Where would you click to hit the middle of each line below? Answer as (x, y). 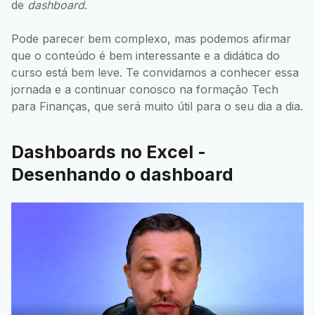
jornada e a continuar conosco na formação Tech (145, 90)
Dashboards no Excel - (109, 152)
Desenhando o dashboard (122, 174)
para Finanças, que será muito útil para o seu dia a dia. (157, 107)
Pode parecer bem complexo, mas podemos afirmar (151, 39)
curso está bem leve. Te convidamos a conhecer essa (155, 73)
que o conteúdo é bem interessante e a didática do (146, 56)
